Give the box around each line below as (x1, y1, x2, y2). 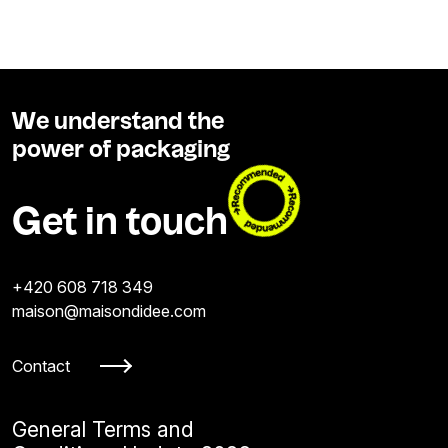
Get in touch (12, 206, 228, 240)
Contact (12, 355, 70, 376)
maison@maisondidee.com (12, 300, 206, 321)
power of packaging (12, 139, 230, 161)
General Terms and (12, 416, 194, 442)
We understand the (12, 111, 224, 133)
